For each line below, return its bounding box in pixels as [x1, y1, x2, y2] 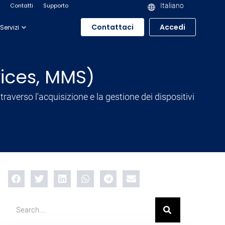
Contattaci [91, 22, 134, 32]
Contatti [10, 2, 33, 10]
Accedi [159, 22, 185, 32]
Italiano [160, 2, 184, 10]
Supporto [43, 2, 68, 10]
